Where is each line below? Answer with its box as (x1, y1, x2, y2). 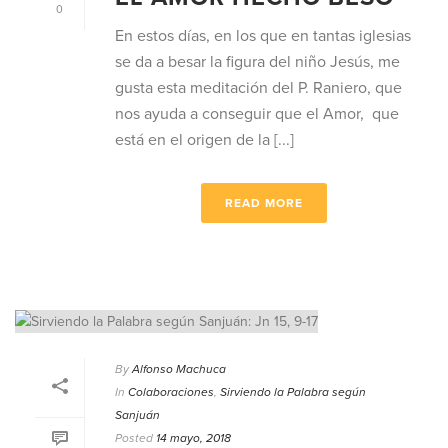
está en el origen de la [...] (115, 130, 294, 151)
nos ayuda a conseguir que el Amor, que (115, 104, 399, 125)
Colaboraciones (128, 384, 214, 399)
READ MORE (225, 196, 303, 211)
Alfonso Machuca (132, 361, 226, 376)
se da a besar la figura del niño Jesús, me (115, 52, 400, 73)
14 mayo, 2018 (156, 430, 231, 445)
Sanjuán (115, 407, 160, 422)
